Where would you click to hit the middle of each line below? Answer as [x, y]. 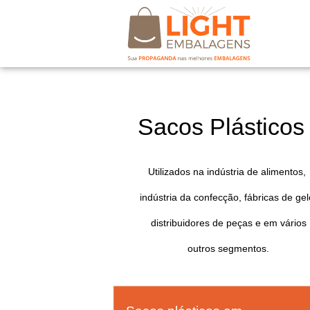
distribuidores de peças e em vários [227, 222]
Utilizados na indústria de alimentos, [227, 171]
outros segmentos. [227, 248]
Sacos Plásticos [221, 126]
